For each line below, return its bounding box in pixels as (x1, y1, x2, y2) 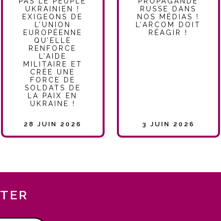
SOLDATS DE (24, 83, 81, 92)
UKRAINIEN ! (25, 4, 80, 13)
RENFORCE (29, 44, 77, 52)
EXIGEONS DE (22, 12, 83, 21)
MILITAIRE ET (23, 60, 82, 68)
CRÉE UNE (30, 68, 75, 76)
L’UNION (34, 20, 71, 29)
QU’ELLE (34, 36, 72, 44)
